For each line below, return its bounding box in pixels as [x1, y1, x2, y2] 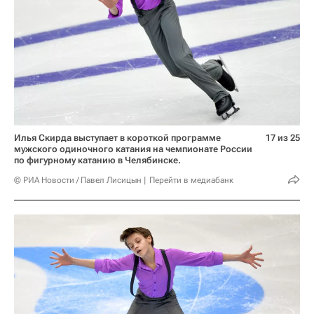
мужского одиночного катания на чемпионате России [14, 144, 252, 155]
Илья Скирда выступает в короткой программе [14, 132, 221, 144]
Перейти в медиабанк [149, 175, 233, 186]
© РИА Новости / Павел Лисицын [14, 175, 142, 186]
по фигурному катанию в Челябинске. [14, 155, 181, 166]
